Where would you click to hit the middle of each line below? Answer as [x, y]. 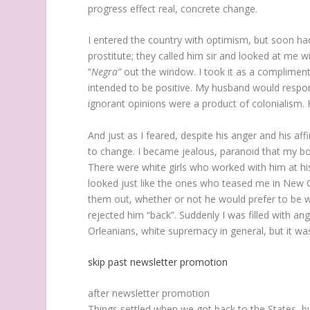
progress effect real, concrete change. [173, 8]
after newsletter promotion [149, 293]
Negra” [107, 72]
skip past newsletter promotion [158, 262]
